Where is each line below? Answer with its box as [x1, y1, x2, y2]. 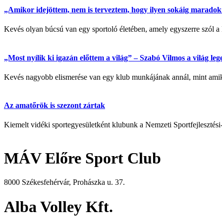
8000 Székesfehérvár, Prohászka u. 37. [4, 178, 125, 187]
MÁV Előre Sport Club [4, 149, 161, 167]
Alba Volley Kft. [4, 197, 113, 216]
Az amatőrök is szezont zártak [4, 101, 105, 110]
